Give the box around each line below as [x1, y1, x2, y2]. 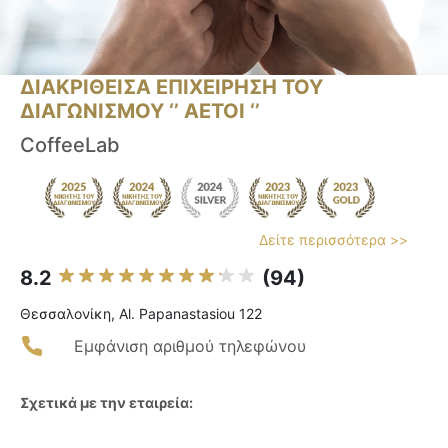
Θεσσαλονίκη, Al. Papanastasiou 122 [20, 305, 262, 323]
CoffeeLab [20, 133, 120, 158]
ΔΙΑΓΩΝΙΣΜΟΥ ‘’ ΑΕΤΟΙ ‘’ [20, 99, 260, 124]
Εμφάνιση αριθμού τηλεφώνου [74, 336, 306, 357]
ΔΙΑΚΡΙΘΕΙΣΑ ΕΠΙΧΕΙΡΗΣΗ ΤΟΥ [20, 75, 323, 100]
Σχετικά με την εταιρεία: [20, 394, 193, 412]
